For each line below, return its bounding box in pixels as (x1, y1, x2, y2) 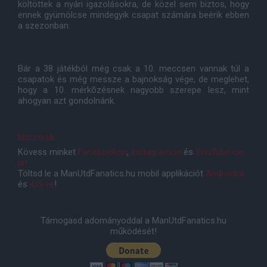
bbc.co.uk (18, 132, 55, 142)
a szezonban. (18, 20, 70, 31)
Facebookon (78, 147, 127, 157)
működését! (110, 226, 157, 237)
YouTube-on (195, 147, 244, 157)
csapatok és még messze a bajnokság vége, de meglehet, (18, 74, 249, 85)
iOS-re (30, 179, 54, 190)
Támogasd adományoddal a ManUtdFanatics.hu (41, 215, 226, 226)
